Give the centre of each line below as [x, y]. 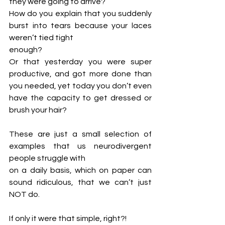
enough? [26, 50]
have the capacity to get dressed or [80, 98]
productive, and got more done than [80, 74]
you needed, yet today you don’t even [80, 86]
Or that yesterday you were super [80, 62]
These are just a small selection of [80, 134]
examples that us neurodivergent [80, 146]
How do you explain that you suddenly [80, 14]
